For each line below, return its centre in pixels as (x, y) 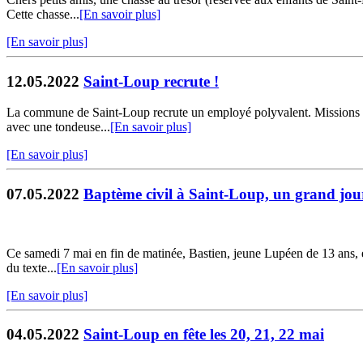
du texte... (32, 267)
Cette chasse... (43, 14)
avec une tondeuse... (58, 127)
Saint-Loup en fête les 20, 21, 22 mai (204, 335)
